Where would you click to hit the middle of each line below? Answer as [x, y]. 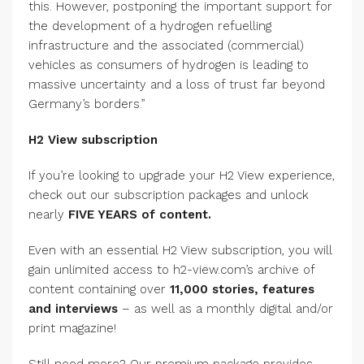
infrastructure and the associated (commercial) [166, 45]
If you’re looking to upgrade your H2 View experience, [182, 175]
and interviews [73, 309]
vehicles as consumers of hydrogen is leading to [169, 65]
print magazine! [72, 328]
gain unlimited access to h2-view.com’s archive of [171, 270]
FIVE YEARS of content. [140, 214]
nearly [48, 214]
